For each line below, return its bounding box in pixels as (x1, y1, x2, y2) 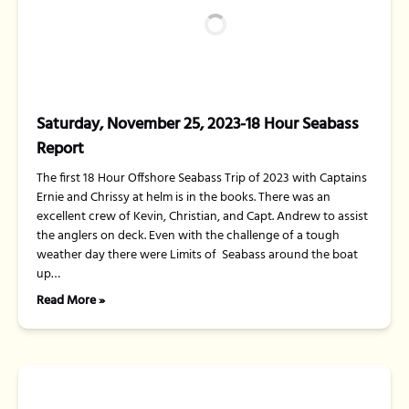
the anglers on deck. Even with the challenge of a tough (37, 225, 340, 246)
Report (37, 136, 84, 163)
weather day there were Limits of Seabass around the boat (37, 245, 358, 266)
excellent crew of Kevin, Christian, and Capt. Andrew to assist (37, 206, 368, 227)
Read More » (37, 290, 105, 311)
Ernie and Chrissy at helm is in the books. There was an (37, 187, 330, 208)
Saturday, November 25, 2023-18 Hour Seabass (37, 111, 359, 138)
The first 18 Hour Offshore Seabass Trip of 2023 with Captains (37, 168, 367, 189)
